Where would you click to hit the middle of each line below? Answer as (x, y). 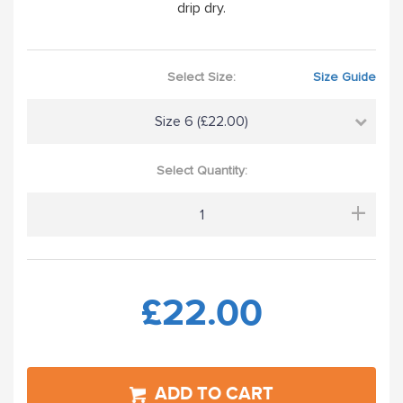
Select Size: (201, 76)
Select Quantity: (201, 170)
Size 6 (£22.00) (201, 121)
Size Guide (345, 76)
